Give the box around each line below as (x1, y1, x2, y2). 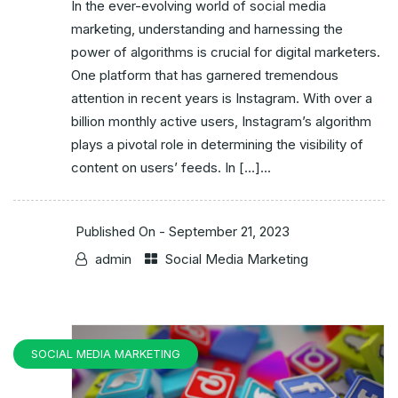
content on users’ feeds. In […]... (71, 159, 271, 177)
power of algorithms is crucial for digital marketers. (71, 44, 380, 61)
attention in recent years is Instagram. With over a (71, 90, 372, 107)
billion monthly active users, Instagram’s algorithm (71, 113, 371, 131)
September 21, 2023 (169, 223, 290, 241)
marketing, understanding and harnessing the (71, 20, 343, 38)
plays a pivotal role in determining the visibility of (71, 136, 363, 154)
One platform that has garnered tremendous (71, 67, 338, 84)
